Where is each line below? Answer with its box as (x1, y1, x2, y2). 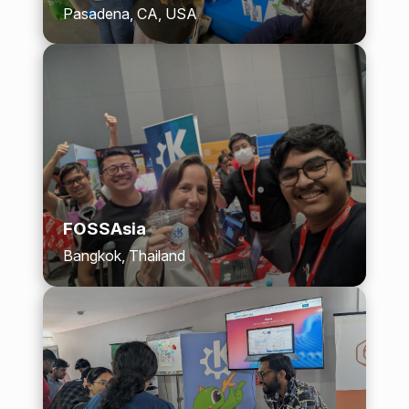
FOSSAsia (63, 217, 147, 238)
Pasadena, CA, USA (63, 4, 198, 23)
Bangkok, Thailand (63, 246, 186, 266)
